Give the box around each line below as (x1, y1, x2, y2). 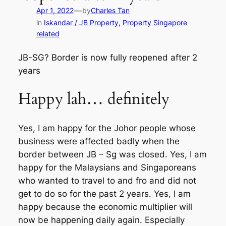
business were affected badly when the (18, 136, 180, 146)
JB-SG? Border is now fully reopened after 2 (18, 52, 197, 63)
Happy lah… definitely (18, 88, 169, 110)
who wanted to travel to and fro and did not (18, 175, 196, 186)
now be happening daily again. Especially (18, 214, 185, 225)
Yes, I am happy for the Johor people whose (18, 123, 196, 133)
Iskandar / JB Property (43, 18, 119, 27)
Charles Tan (90, 6, 130, 15)
